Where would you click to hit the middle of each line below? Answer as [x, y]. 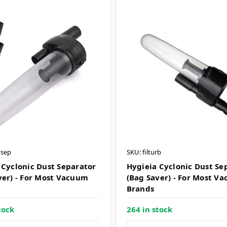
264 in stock [149, 209]
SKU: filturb [144, 152]
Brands [140, 189]
